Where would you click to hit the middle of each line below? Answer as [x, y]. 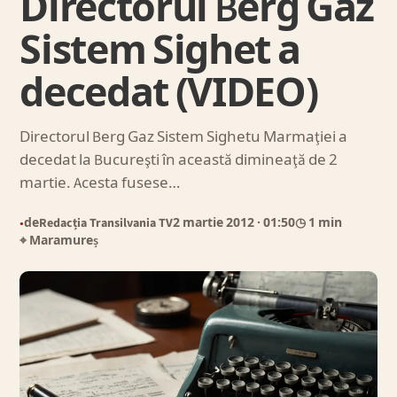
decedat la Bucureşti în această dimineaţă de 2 [179, 160]
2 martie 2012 [215, 223]
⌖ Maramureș [59, 241]
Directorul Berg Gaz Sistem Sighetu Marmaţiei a [184, 137]
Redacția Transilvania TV [106, 223]
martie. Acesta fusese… [100, 183]
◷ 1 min [319, 223]
